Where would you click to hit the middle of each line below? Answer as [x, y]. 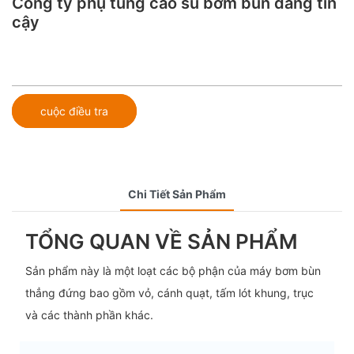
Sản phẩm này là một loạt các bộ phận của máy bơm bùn [173, 271]
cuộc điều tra [74, 111]
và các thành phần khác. [89, 315]
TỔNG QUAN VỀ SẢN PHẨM [161, 241]
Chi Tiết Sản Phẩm [177, 194]
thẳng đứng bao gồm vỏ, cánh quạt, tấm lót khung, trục [169, 293]
